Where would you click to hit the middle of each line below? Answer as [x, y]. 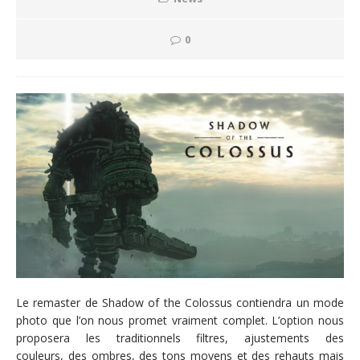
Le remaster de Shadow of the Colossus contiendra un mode [180, 302]
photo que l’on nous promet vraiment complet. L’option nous [180, 320]
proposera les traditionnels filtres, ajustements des [180, 337]
